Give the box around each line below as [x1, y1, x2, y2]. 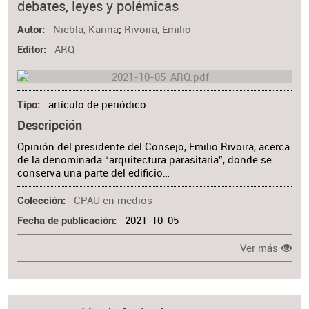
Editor [17, 43, 44, 56]
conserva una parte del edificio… [17, 166, 170, 179]
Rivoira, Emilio [123, 22, 191, 36]
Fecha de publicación [17, 215, 114, 228]
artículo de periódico [48, 98, 146, 112]
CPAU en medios [73, 193, 152, 207]
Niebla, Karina [52, 22, 119, 36]
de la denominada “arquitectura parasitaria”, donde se [17, 152, 272, 166]
